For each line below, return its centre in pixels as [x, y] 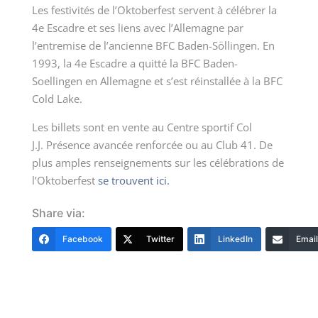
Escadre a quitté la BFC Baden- [162, 64]
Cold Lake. [57, 99]
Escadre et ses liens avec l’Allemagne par [143, 28]
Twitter [160, 239]
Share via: [58, 213]
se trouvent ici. [133, 181]
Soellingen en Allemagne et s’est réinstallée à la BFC [157, 81]
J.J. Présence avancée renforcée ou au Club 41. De [152, 145]
